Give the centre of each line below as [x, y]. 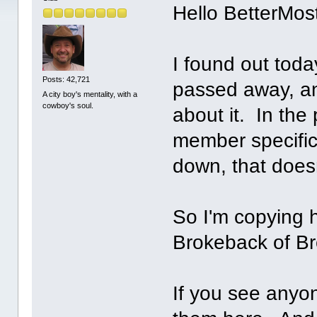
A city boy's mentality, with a [90, 94]
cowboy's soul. [68, 106]
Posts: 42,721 [67, 79]
